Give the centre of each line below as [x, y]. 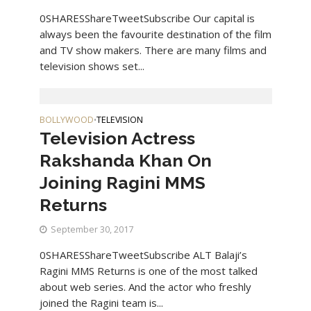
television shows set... [92, 66]
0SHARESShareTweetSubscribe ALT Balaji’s [143, 255]
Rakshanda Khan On [125, 161]
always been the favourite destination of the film [155, 34]
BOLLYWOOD [66, 120]
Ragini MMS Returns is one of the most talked [148, 271]
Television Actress [117, 138]
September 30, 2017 [92, 230]
